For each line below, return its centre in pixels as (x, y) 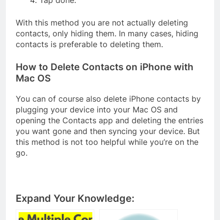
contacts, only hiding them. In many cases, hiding (107, 33)
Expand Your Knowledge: (75, 198)
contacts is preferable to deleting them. (89, 44)
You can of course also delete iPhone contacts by (108, 98)
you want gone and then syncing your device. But (108, 131)
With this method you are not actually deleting (102, 22)
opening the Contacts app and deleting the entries (110, 120)
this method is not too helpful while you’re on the (107, 142)
